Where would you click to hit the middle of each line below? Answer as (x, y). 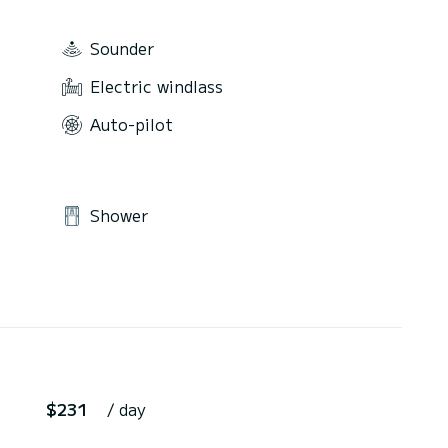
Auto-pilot (131, 123)
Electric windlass (156, 85)
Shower (119, 214)
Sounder (122, 47)
